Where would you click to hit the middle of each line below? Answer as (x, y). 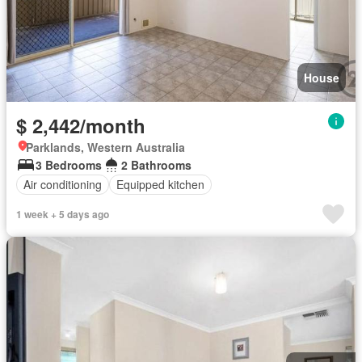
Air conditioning (63, 184)
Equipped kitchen (160, 184)
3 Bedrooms (69, 164)
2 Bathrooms (156, 164)
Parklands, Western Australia (105, 147)
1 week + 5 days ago (63, 214)
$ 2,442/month (81, 125)
